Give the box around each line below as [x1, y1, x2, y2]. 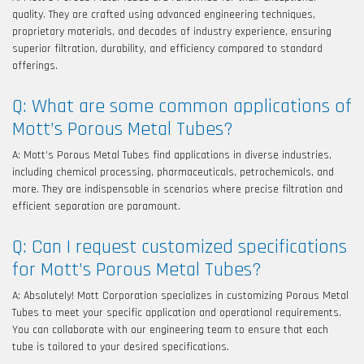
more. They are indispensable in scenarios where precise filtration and [12, 181, 343, 197]
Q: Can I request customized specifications [12, 234, 347, 259]
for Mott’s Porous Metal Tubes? [12, 257, 262, 282]
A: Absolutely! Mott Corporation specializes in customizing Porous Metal [12, 288, 349, 303]
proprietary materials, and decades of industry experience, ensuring [12, 24, 331, 39]
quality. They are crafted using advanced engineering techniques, [12, 6, 315, 22]
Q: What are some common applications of [12, 93, 352, 119]
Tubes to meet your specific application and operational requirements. [12, 305, 341, 320]
